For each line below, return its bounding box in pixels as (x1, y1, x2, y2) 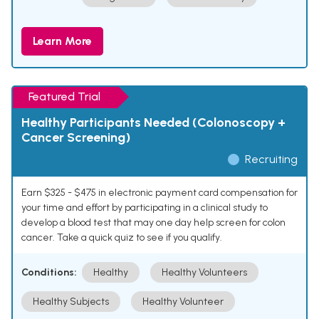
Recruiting (245, 152, 298, 167)
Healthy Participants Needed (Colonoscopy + (21, 115, 286, 131)
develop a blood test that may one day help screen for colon (21, 216, 286, 229)
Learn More (33, 34, 92, 48)
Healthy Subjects (33, 296, 109, 308)
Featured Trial (28, 90, 100, 104)
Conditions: (21, 266, 77, 279)
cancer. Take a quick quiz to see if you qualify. (21, 231, 222, 244)
